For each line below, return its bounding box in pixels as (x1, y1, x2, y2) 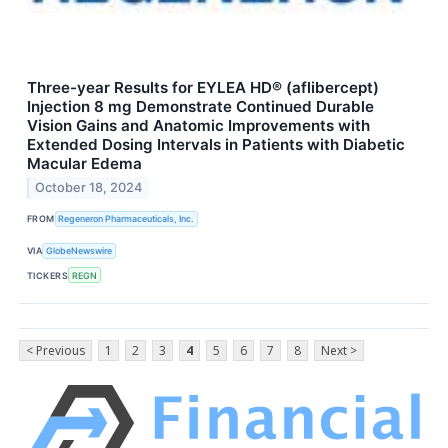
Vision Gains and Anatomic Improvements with (27, 115, 370, 135)
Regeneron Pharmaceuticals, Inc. (58, 213, 195, 225)
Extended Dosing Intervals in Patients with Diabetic (27, 134, 405, 154)
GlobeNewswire (46, 245, 113, 257)
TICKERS (27, 269, 69, 281)
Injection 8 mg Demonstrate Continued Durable (27, 96, 374, 116)
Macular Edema (27, 153, 142, 173)
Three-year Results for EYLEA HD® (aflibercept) (27, 77, 379, 97)
